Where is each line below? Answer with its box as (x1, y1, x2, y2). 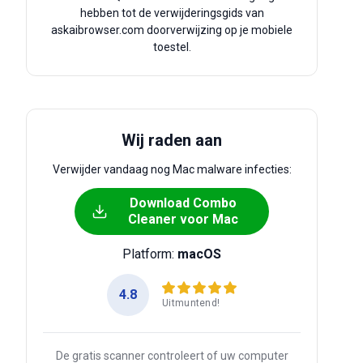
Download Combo (130, 195, 237, 211)
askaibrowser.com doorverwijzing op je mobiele (51, 23, 293, 36)
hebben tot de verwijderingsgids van (79, 6, 264, 19)
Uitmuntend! (162, 297, 220, 309)
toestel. (152, 41, 191, 53)
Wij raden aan (122, 130, 222, 150)
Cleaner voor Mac (128, 211, 238, 227)
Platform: (122, 246, 177, 262)
